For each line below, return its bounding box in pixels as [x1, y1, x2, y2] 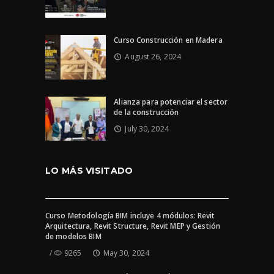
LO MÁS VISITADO [45, 165, 133, 177]
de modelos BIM [45, 231, 102, 242]
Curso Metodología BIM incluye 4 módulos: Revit [45, 210, 215, 221]
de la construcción [114, 106, 179, 117]
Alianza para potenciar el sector [114, 96, 228, 107]
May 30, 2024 [103, 248, 150, 259]
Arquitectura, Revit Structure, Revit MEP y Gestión [45, 221, 220, 232]
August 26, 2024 [125, 51, 181, 62]
